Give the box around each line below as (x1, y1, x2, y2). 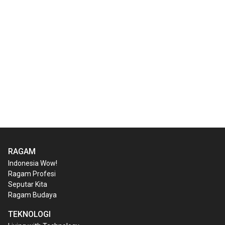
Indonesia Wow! (8, 159, 57, 168)
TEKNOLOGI (8, 209, 51, 219)
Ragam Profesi (8, 170, 56, 178)
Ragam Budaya (8, 191, 57, 199)
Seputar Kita (8, 180, 47, 189)
